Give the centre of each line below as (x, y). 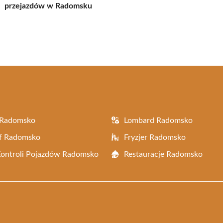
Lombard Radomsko (158, 120)
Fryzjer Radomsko (155, 137)
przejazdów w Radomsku (48, 6)
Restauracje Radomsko (163, 154)
